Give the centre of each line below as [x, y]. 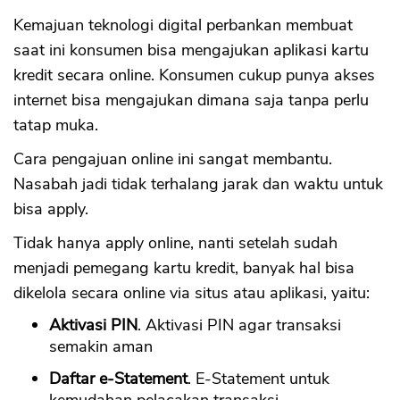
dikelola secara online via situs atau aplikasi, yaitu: [192, 293]
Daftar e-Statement [118, 379]
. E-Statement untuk [258, 379]
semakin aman [101, 347]
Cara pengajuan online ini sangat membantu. [173, 159]
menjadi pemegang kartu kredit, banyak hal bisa [184, 268]
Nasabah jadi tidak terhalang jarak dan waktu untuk [198, 184]
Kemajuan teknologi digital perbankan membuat [183, 25]
